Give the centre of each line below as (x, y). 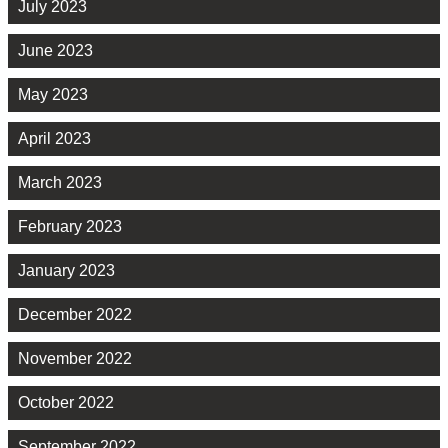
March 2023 (60, 183)
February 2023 (70, 227)
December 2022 (75, 315)
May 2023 (53, 95)
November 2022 (75, 359)
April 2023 (54, 139)
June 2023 (55, 51)
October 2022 (66, 403)
